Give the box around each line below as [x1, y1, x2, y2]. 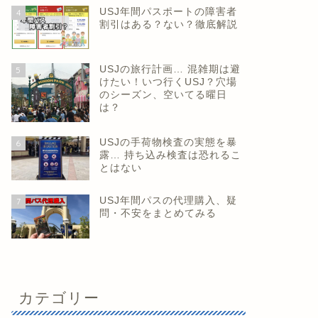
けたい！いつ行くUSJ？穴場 [99, 77, 237, 88]
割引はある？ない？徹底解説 [99, 18, 238, 30]
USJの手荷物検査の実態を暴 [99, 137, 237, 148]
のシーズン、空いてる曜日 [99, 89, 227, 101]
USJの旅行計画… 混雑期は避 [99, 64, 241, 75]
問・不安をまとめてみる [99, 208, 216, 219]
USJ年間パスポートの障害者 [99, 6, 237, 17]
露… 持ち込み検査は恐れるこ [99, 150, 241, 161]
